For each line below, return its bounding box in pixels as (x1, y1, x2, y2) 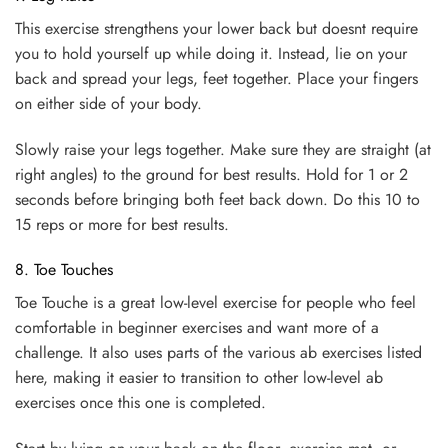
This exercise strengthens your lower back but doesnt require (15, 16, 418, 40)
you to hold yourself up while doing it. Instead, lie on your (15, 41, 407, 65)
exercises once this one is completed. (15, 391, 266, 415)
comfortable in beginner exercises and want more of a (15, 316, 379, 340)
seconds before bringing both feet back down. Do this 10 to (15, 187, 420, 211)
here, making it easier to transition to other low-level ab (15, 366, 383, 390)
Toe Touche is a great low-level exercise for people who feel (15, 291, 416, 315)
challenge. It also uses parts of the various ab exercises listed (15, 341, 422, 365)
